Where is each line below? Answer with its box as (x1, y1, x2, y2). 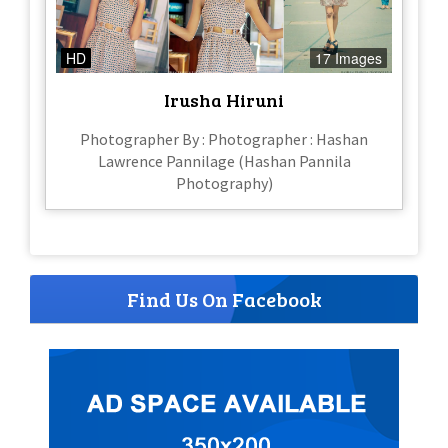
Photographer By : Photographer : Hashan (80, 129, 368, 150)
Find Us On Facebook (126, 285, 322, 314)
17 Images (315, 48, 382, 69)
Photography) (175, 173, 273, 194)
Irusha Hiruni (164, 88, 284, 113)
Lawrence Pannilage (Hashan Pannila (97, 151, 351, 172)
